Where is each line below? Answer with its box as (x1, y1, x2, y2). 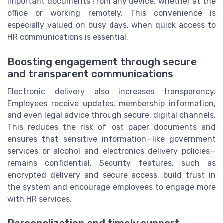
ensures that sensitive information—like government (7, 134, 216, 144)
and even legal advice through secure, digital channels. (7, 110, 216, 120)
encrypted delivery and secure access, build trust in (7, 170, 216, 180)
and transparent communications (7, 67, 173, 80)
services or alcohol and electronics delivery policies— (7, 146, 216, 156)
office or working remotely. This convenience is (7, 8, 216, 18)
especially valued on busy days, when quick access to (7, 20, 216, 30)
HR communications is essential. (7, 32, 128, 42)
